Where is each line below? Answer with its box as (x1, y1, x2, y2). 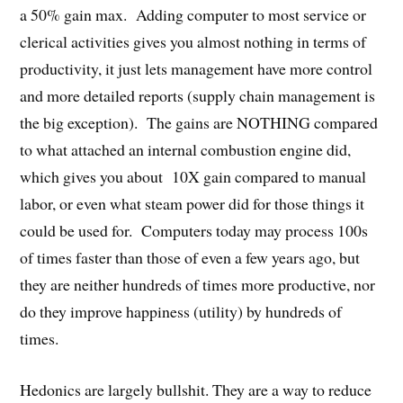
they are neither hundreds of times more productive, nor (20, 273, 376, 296)
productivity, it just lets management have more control (20, 58, 373, 80)
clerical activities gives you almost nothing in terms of (20, 31, 367, 53)
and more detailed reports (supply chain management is (20, 85, 376, 107)
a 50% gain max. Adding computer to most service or (20, 4, 367, 26)
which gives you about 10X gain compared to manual (20, 166, 367, 188)
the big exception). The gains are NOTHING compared (20, 112, 379, 134)
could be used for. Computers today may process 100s (20, 219, 369, 242)
